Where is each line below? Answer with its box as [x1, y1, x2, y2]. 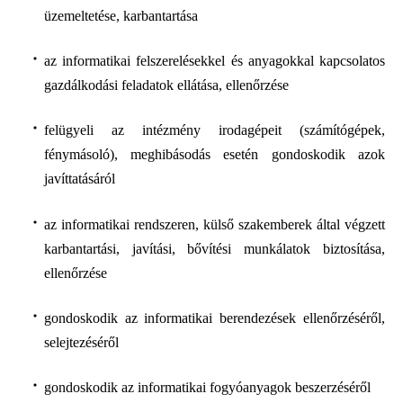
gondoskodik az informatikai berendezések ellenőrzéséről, [43, 310, 385, 327]
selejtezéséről [43, 335, 119, 351]
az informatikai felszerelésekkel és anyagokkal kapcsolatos [43, 53, 385, 69]
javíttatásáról [43, 171, 115, 187]
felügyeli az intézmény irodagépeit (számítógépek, [43, 122, 385, 139]
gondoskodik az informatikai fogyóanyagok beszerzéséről [43, 380, 371, 396]
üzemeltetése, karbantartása [43, 7, 198, 23]
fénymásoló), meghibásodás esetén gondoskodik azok [43, 147, 385, 163]
